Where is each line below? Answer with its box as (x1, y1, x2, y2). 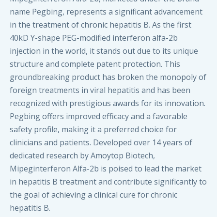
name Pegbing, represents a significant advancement (10, 6, 202, 17)
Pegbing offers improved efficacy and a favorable (10, 111, 187, 122)
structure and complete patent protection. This (10, 59, 180, 69)
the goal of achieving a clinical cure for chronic (10, 189, 177, 200)
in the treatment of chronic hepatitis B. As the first (10, 19, 191, 30)
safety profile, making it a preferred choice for (10, 124, 177, 135)
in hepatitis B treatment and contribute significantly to (10, 176, 207, 187)
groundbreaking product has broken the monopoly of (10, 72, 206, 82)
